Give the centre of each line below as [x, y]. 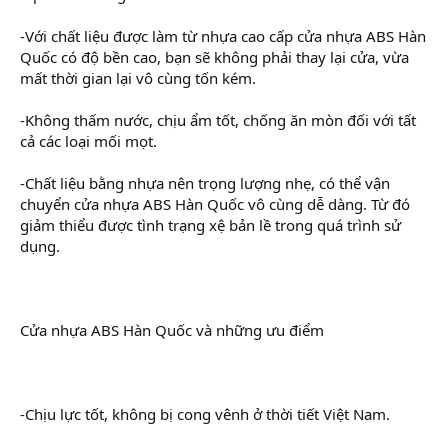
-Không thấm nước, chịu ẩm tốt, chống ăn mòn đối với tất [218, 119]
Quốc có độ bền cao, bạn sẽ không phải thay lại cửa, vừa [214, 56]
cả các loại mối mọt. [88, 140]
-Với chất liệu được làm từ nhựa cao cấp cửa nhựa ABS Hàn [223, 35]
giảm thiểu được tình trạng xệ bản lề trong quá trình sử [210, 224]
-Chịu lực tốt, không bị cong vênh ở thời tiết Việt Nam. [205, 413]
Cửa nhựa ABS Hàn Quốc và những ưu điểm [172, 329]
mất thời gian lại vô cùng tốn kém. [138, 77]
